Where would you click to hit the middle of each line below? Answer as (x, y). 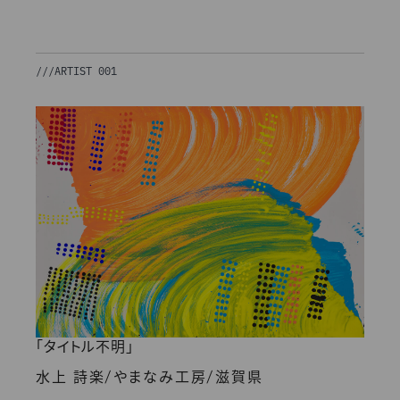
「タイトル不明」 (85, 348)
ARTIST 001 (86, 71)
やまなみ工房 (160, 378)
